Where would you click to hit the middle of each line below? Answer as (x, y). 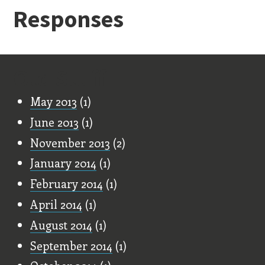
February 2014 (67, 184)
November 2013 (70, 142)
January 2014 (64, 163)
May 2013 (54, 101)
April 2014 (56, 204)
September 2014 (72, 245)
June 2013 (55, 122)
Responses (69, 19)
